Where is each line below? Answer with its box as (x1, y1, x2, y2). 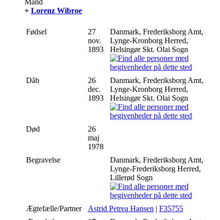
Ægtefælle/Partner (26, 204, 83, 213)
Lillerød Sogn (110, 173, 155, 182)
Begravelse (26, 155, 62, 164)
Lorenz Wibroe (31, 6, 82, 15)
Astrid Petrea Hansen (88, 204, 154, 213)
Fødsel (26, 27, 49, 36)
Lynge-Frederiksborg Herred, (110, 164, 201, 173)
